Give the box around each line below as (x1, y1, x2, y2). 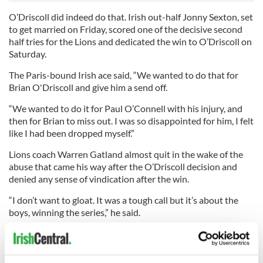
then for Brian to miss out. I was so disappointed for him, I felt (9, 115, 254, 126)
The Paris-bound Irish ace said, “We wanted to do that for (9, 69, 238, 80)
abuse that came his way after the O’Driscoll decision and (9, 161, 237, 172)
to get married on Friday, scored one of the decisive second (9, 23, 242, 35)
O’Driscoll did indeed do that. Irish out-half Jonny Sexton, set (9, 11, 253, 22)
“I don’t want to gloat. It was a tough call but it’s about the (9, 194, 238, 205)
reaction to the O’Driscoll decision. (9, 240, 147, 251)
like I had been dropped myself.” (9, 127, 134, 139)
